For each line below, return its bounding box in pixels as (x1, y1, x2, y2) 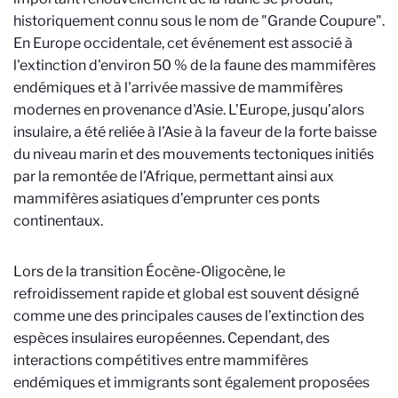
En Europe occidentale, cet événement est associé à (13, 35, 353, 52)
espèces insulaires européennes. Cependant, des (13, 330, 330, 346)
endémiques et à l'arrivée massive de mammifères (13, 79, 343, 96)
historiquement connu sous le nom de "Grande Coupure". (13, 12, 385, 29)
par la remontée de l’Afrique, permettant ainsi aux (13, 168, 334, 185)
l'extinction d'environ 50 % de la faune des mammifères (13, 57, 376, 74)
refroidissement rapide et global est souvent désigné (13, 285, 359, 302)
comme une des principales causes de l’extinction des (13, 307, 364, 324)
